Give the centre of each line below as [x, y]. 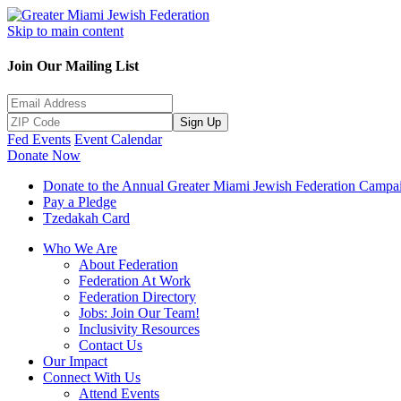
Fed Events [39, 139]
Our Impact [75, 361]
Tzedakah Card [86, 218]
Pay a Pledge [80, 201]
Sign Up [200, 122]
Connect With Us [92, 377]
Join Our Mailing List [73, 66]
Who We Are [80, 248]
